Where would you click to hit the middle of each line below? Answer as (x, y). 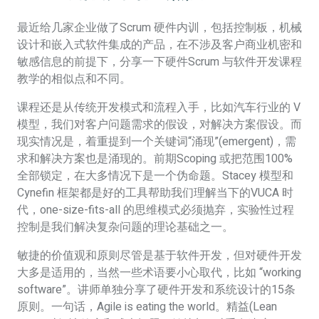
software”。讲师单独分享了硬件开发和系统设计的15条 (156, 289)
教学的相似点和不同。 (74, 79)
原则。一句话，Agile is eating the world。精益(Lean (147, 307)
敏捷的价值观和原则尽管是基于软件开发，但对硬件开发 (159, 255)
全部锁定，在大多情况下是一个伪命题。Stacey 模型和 (155, 176)
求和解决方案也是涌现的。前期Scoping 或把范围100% (155, 158)
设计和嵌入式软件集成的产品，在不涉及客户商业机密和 (159, 45)
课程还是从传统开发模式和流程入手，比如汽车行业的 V (159, 107)
